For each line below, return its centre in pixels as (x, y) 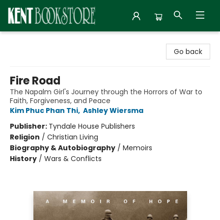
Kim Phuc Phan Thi (44, 110)
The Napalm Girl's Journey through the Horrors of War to (106, 92)
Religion (25, 137)
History (23, 159)
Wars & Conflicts (73, 159)
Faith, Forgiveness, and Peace (60, 101)
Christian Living (73, 137)
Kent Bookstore (33, 41)
